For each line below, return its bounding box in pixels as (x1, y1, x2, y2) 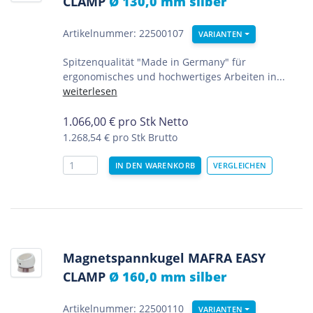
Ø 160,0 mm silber (108, 268, 226, 286)
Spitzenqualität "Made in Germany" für (62, 55, 246, 69)
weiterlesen (62, 85, 117, 99)
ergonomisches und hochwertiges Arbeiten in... (62, 70, 285, 84)
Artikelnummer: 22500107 (62, 27, 184, 41)
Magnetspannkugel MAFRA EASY (62, 249, 265, 267)
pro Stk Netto (117, 114, 189, 130)
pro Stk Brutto (112, 131, 177, 145)
